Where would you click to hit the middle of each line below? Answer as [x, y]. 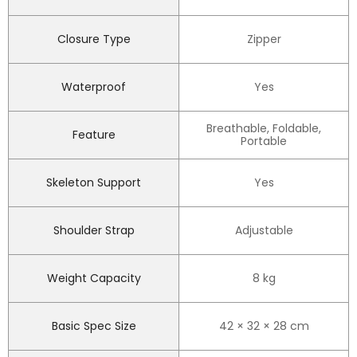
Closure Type [94, 39]
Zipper [264, 39]
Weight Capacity [94, 279]
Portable [264, 141]
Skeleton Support [94, 183]
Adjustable [264, 231]
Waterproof [94, 87]
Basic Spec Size [94, 326]
